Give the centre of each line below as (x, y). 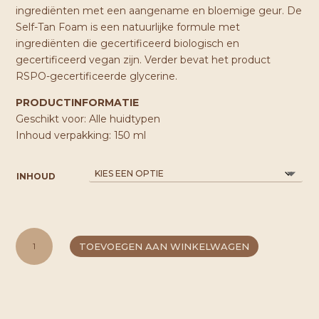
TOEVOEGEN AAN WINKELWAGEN (164, 246)
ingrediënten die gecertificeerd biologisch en (128, 43)
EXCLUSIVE (39, 268)
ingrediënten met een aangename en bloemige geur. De (159, 11)
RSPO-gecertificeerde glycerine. (97, 76)
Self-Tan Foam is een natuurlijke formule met (128, 27)
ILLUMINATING (46, 252)
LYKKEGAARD (45, 235)
